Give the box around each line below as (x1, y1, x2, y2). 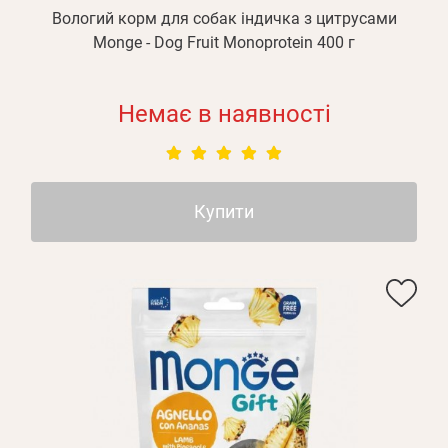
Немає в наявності (117, 100, 331, 128)
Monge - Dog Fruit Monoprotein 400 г (93, 33, 355, 52)
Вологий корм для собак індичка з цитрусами (51, 9, 397, 28)
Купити (194, 201, 254, 222)
